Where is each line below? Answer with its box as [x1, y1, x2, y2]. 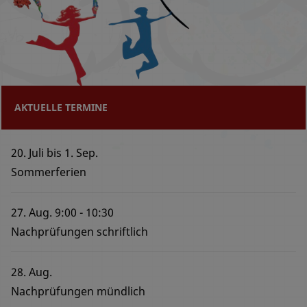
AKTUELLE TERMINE [14, 101, 108, 114]
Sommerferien [11, 164, 86, 180]
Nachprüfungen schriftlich [11, 224, 148, 240]
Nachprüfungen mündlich [11, 284, 145, 299]
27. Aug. [11, 205, 52, 221]
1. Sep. [64, 145, 98, 161]
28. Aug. [11, 265, 52, 280]
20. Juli [11, 145, 44, 161]
